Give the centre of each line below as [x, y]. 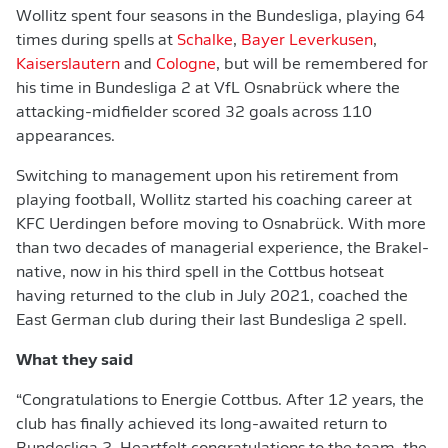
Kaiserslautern [68, 65]
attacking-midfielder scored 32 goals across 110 [194, 113]
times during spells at [96, 41]
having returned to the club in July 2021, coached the [212, 297]
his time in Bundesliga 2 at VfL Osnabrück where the [208, 89]
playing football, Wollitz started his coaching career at [214, 201]
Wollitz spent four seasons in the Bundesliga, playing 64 [220, 17]
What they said [74, 361]
